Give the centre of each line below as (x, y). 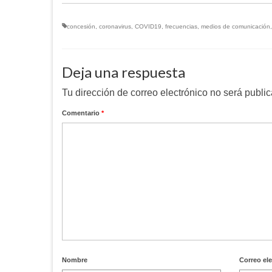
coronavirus (115, 27)
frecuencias (181, 27)
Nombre (75, 260)
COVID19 (148, 27)
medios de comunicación (236, 27)
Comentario (82, 113)
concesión (81, 27)
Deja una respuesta (124, 72)
